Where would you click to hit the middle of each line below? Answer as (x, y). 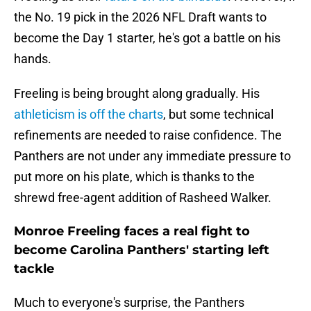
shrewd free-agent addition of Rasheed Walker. (143, 198)
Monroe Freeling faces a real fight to (132, 232)
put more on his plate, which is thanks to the (134, 177)
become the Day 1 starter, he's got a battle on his (147, 38)
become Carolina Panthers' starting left (142, 250)
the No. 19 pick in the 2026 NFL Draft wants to (140, 17)
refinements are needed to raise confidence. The (148, 135)
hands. (33, 59)
